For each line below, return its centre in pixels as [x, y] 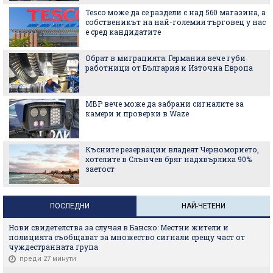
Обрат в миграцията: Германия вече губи [165, 58]
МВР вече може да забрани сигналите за [165, 103]
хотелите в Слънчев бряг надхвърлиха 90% [168, 159]
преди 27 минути [48, 258]
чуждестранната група [53, 246]
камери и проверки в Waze [137, 113]
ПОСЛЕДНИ [70, 206]
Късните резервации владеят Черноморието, [172, 149]
